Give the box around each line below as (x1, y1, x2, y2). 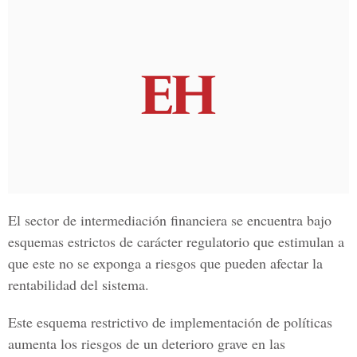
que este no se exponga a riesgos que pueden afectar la (8, 253, 323, 273)
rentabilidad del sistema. (8, 275, 149, 294)
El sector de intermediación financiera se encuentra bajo (8, 210, 331, 229)
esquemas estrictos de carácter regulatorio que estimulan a (8, 232, 344, 251)
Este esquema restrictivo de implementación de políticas (8, 312, 332, 331)
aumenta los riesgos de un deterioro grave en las (8, 334, 285, 353)
